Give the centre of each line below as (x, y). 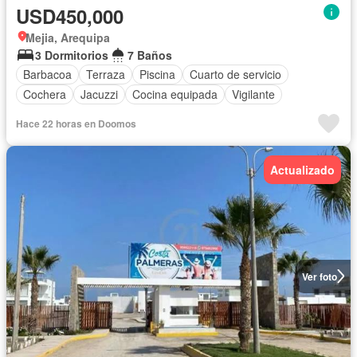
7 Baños (150, 55)
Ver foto (319, 276)
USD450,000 (70, 16)
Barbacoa (47, 74)
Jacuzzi (99, 94)
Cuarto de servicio (235, 74)
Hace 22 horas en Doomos (76, 123)
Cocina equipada (175, 94)
